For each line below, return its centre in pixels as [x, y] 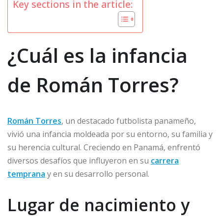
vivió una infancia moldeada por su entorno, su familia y [110, 134]
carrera [165, 161]
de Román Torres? [93, 85]
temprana [26, 174]
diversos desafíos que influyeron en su [79, 161]
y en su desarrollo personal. [97, 174]
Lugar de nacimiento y [98, 205]
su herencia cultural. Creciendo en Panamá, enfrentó [104, 148]
